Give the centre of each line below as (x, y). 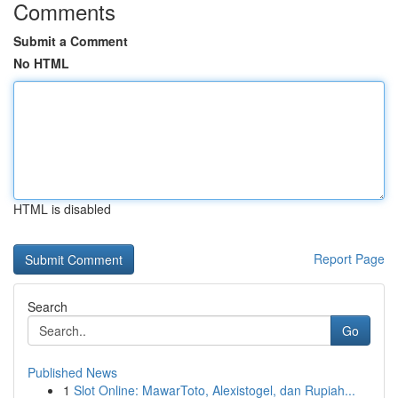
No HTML (41, 63)
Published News (72, 372)
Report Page (349, 259)
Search (48, 306)
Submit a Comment (71, 41)
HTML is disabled (62, 209)
